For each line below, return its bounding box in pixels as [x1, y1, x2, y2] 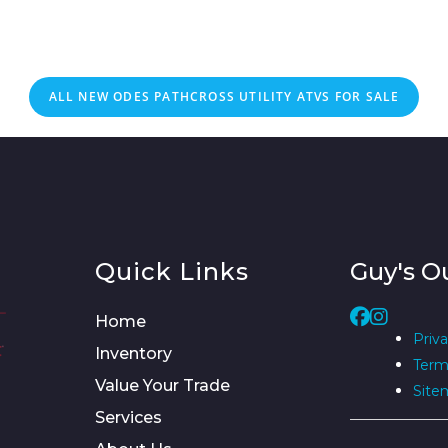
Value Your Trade [95, 376, 230, 395]
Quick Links [95, 257, 249, 286]
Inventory [95, 344, 172, 363]
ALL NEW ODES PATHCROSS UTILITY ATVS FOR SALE [48, 88, 400, 105]
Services [95, 408, 162, 427]
